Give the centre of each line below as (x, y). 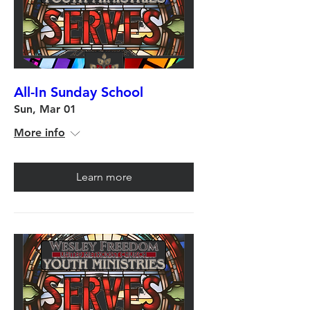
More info (39, 132)
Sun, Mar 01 (45, 109)
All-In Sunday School (79, 92)
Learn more (104, 176)
